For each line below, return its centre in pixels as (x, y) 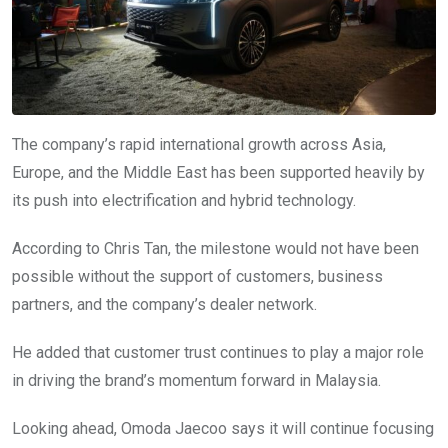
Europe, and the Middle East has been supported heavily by (218, 172)
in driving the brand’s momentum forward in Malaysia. (196, 380)
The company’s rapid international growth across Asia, (199, 144)
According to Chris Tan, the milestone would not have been (215, 248)
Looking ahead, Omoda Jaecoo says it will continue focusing (223, 428)
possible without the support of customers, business (197, 276)
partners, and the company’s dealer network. (164, 304)
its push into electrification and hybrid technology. (184, 200)
